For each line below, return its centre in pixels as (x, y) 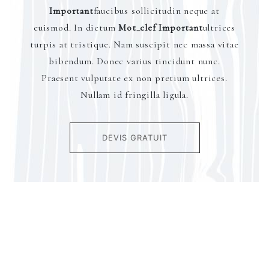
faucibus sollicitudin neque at (156, 11)
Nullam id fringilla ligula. (134, 95)
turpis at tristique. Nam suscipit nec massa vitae (134, 44)
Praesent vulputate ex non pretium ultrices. (134, 78)
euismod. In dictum (76, 28)
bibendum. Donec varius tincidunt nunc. (134, 61)
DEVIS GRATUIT (134, 138)
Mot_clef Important (161, 28)
